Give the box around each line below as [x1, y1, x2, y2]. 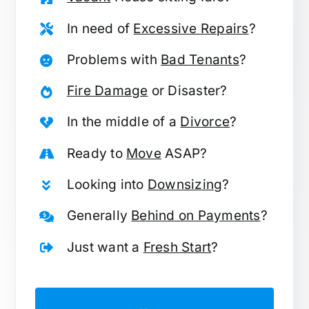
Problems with [66, 51, 161, 68]
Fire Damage [66, 83, 148, 99]
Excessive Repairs [133, 20, 249, 37]
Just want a [66, 239, 143, 255]
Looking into [66, 177, 148, 192]
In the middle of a [66, 114, 181, 130]
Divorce [180, 114, 230, 130]
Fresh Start [143, 239, 212, 255]
